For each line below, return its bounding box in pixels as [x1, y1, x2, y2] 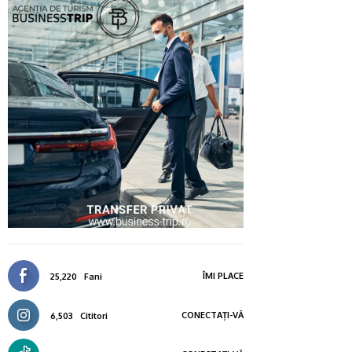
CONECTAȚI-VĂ [181, 309, 244, 321]
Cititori [80, 310, 108, 321]
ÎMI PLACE [203, 269, 244, 281]
